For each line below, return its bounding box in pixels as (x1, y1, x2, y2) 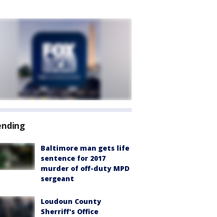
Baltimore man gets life (41, 143, 129, 153)
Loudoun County (41, 197, 101, 206)
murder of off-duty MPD (41, 164, 129, 173)
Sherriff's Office (41, 207, 98, 216)
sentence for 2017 (41, 154, 106, 163)
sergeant (41, 174, 74, 183)
